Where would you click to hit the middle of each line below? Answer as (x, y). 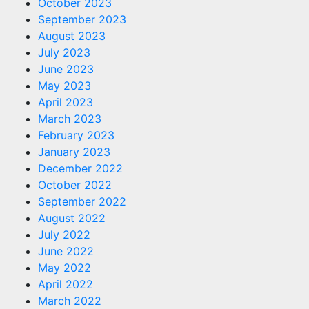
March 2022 (70, 301)
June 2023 (66, 69)
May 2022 (64, 268)
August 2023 (72, 36)
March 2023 (70, 119)
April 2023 (66, 102)
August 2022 (72, 218)
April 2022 (66, 284)
